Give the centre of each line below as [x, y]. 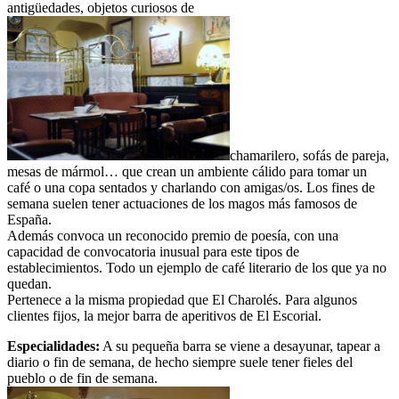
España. [29, 220]
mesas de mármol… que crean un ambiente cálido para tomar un [187, 172]
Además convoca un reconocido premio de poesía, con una [173, 236]
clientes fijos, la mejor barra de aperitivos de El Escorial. [164, 316]
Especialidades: [53, 346]
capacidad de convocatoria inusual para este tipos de [153, 252]
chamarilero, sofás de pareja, [309, 156]
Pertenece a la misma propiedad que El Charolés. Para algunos [182, 300]
